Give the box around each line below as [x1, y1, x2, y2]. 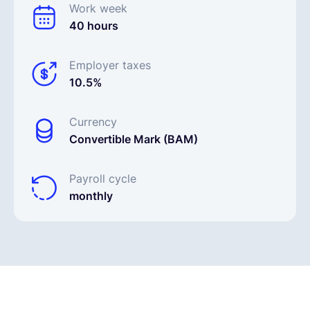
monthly [69, 189, 113, 203]
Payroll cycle [69, 172, 136, 185]
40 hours [69, 19, 118, 33]
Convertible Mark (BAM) [69, 132, 198, 146]
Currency [69, 115, 117, 129]
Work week [69, 1, 127, 15]
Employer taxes [69, 58, 151, 72]
